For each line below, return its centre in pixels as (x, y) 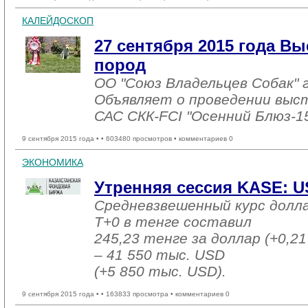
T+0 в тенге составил (173, 222)
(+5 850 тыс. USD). (160, 271)
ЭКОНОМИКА (53, 162)
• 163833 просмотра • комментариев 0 (165, 294)
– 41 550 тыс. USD (159, 255)
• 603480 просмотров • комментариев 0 (167, 139)
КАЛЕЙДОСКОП (58, 21)
